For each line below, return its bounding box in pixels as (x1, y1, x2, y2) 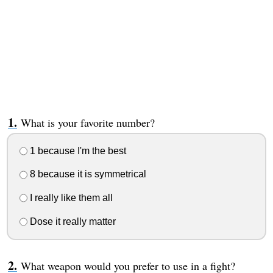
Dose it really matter (27, 216, 116, 227)
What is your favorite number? (20, 115, 155, 130)
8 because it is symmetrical (27, 169, 146, 180)
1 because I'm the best (27, 145, 126, 156)
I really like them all (27, 193, 113, 204)
